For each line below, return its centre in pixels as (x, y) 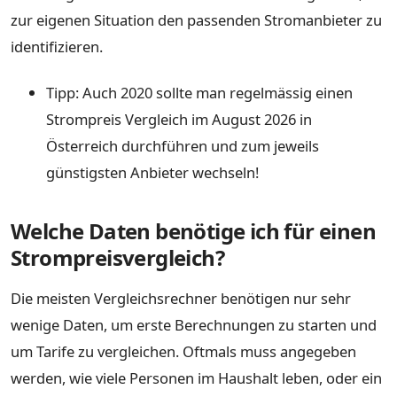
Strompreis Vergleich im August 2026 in (179, 119)
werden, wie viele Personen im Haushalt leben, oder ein (196, 378)
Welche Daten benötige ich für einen (193, 230)
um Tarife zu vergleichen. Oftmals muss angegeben (183, 351)
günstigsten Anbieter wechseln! (152, 172)
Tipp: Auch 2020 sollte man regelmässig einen (199, 92)
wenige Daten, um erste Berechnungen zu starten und (194, 324)
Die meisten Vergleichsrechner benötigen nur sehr (181, 298)
